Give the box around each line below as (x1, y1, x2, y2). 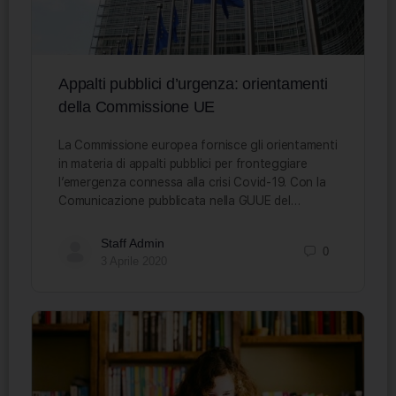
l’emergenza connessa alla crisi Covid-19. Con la (58, 174, 326, 189)
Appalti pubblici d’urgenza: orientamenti (58, 74, 328, 93)
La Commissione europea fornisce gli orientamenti (58, 137, 338, 152)
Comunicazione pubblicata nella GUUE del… (58, 193, 301, 208)
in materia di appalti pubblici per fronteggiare (58, 156, 308, 171)
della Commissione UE (58, 97, 216, 116)
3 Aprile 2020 (101, 254, 167, 268)
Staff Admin (101, 235, 164, 250)
